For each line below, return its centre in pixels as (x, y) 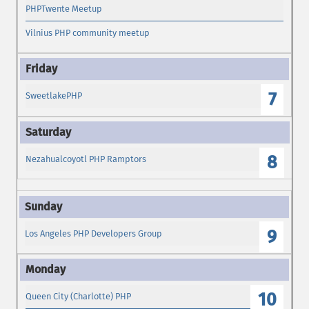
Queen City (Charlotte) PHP (79, 297)
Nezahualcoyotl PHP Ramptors (86, 159)
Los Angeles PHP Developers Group (94, 233)
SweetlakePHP (54, 96)
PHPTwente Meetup (64, 8)
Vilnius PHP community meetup (88, 32)
